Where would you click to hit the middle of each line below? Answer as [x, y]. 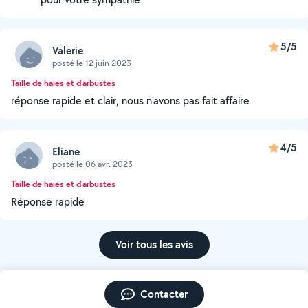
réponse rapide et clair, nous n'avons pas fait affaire [130, 101]
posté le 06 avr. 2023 [92, 164]
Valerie [68, 50]
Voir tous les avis [154, 244]
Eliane [66, 151]
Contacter [164, 294]
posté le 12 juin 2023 [92, 63]
